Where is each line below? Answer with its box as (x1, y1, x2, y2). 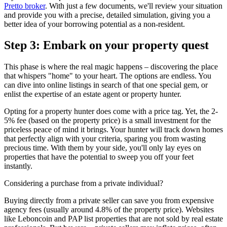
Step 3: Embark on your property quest (4, 39, 209, 52)
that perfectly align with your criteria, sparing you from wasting (4, 134, 206, 143)
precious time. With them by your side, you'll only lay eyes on (4, 143, 201, 153)
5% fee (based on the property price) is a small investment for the (4, 116, 211, 125)
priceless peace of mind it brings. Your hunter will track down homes (4, 125, 223, 134)
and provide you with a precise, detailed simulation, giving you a (4, 10, 210, 19)
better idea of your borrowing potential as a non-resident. (4, 19, 185, 28)
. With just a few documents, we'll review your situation (45, 1, 222, 10)
